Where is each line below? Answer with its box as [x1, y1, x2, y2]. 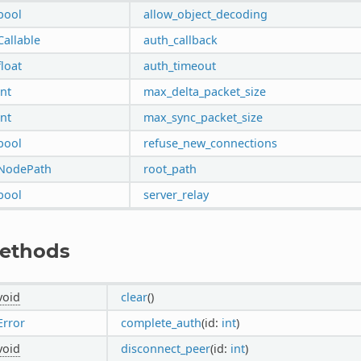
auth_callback [143, 31, 218, 48]
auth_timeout [143, 57, 216, 73]
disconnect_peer [120, 340, 210, 356]
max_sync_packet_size [143, 109, 263, 125]
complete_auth [120, 314, 201, 330]
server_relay [143, 186, 209, 202]
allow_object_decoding [143, 6, 268, 22]
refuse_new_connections [143, 135, 277, 151]
